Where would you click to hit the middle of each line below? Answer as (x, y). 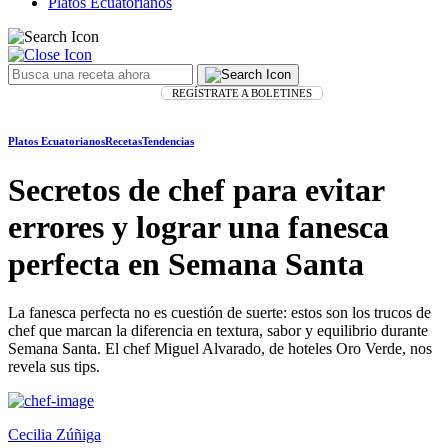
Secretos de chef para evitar (196, 189)
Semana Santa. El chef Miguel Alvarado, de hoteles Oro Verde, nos (220, 349)
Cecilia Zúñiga (54, 435)
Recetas (123, 140)
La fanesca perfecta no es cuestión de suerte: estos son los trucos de (219, 313)
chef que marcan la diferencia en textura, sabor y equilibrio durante (218, 331)
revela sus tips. (54, 367)
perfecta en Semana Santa (186, 263)
